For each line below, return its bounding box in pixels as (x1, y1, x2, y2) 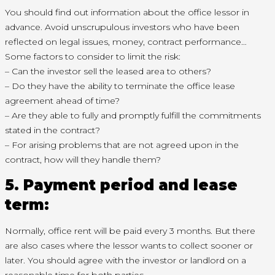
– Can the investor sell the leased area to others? (5, 66, 211, 77)
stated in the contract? (5, 125, 100, 136)
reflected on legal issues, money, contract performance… (5, 36, 247, 48)
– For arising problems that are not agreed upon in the (5, 139, 239, 151)
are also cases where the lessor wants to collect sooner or (5, 240, 253, 252)
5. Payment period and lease (5, 176, 238, 195)
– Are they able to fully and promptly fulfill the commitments (5, 110, 261, 122)
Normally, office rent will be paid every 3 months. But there (5, 225, 255, 237)
